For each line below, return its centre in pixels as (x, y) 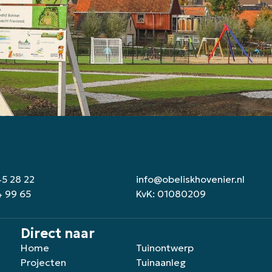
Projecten (43, 263)
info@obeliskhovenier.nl (190, 179)
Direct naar (58, 234)
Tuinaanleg (161, 263)
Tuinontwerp (165, 248)
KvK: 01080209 (171, 194)
